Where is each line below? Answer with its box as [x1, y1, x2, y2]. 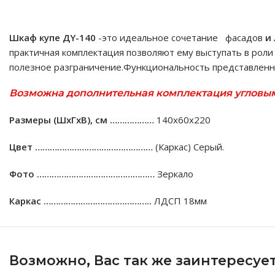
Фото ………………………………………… [9, 168, 155, 180]
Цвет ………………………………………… [9, 141, 153, 153]
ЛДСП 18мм [152, 195, 207, 207]
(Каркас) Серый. [153, 141, 224, 153]
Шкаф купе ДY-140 [9, 31, 96, 44]
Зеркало [155, 168, 193, 180]
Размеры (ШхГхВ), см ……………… [9, 114, 154, 126]
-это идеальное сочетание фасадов [96, 31, 265, 44]
